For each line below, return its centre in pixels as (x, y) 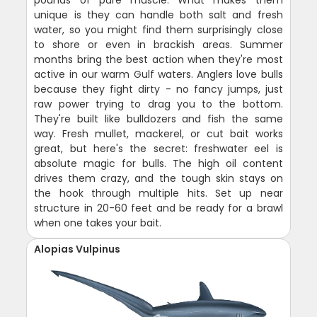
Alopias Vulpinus (77, 249)
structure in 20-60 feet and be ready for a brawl (158, 208)
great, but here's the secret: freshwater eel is (158, 149)
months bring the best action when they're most (158, 60)
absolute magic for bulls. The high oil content (158, 164)
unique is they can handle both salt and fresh (158, 15)
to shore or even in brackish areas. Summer (158, 45)
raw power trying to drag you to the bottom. (158, 104)
